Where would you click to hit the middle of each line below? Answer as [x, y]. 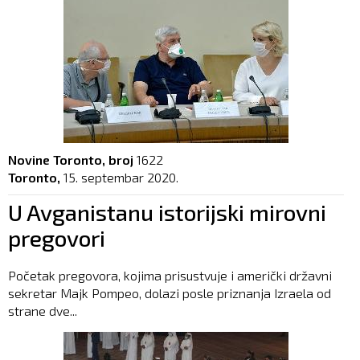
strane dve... [43, 310]
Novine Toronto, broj [71, 159]
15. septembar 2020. [121, 177]
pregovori [57, 237]
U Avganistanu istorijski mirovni [167, 212]
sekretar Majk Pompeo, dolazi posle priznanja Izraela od [170, 292]
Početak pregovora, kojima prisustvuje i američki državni [170, 275]
